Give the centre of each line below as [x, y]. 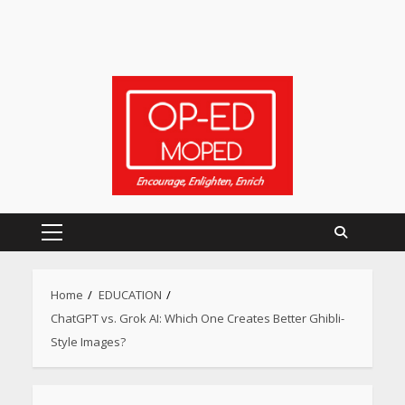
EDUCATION [130, 295]
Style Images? [88, 342]
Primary [75, 244]
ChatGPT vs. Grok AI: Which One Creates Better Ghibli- [197, 318]
